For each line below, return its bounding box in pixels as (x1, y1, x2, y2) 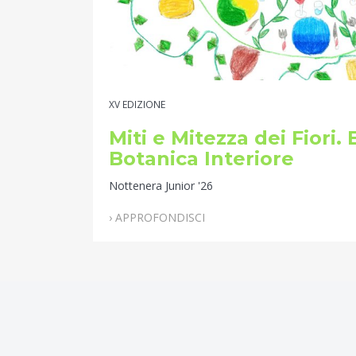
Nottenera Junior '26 (109, 178, 213, 194)
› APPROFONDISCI (109, 210, 205, 226)
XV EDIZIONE (109, 98, 165, 111)
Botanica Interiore (109, 147, 294, 171)
